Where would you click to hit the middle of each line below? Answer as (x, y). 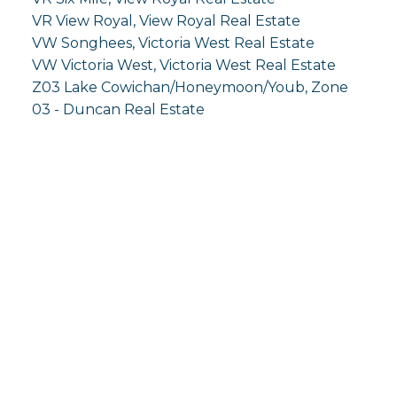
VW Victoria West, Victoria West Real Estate (183, 66)
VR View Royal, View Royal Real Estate (166, 21)
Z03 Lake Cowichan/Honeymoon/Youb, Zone (190, 88)
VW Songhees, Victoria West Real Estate (173, 43)
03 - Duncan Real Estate (118, 110)
